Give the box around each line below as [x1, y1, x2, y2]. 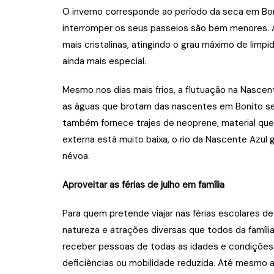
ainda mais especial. [62, 55, 146, 68]
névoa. [62, 150, 90, 163]
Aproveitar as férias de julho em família [62, 179, 224, 191]
